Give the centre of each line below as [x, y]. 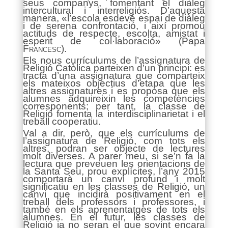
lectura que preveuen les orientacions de [114, 164]
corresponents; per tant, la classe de [114, 106]
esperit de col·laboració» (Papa [114, 41]
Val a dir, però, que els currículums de [114, 133]
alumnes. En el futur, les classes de [114, 217]
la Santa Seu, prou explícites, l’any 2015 [114, 171]
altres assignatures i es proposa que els [114, 91]
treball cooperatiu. [62, 121]
